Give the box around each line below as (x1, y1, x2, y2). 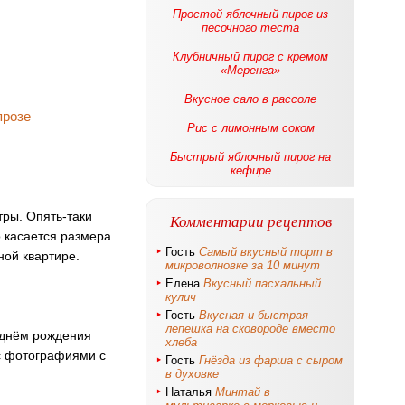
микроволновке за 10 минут (165, 259, 320, 272)
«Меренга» (221, 63, 280, 77)
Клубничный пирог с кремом (173, 50, 328, 63)
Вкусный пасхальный (203, 277, 321, 290)
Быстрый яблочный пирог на (170, 150, 331, 164)
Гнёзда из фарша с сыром (199, 353, 343, 367)
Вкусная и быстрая (199, 308, 308, 322)
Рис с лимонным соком (186, 121, 315, 135)
